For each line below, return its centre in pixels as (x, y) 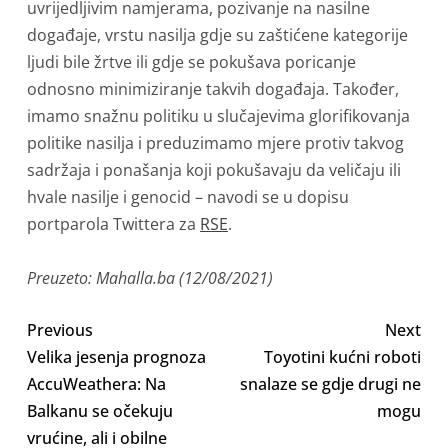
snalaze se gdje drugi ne (330, 384)
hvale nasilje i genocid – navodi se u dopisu (188, 197)
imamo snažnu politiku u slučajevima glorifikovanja (218, 116)
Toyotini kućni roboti (342, 357)
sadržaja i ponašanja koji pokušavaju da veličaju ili (214, 170)
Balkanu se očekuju (100, 411)
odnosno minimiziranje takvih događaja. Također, (213, 89)
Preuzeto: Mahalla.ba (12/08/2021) (150, 278)
